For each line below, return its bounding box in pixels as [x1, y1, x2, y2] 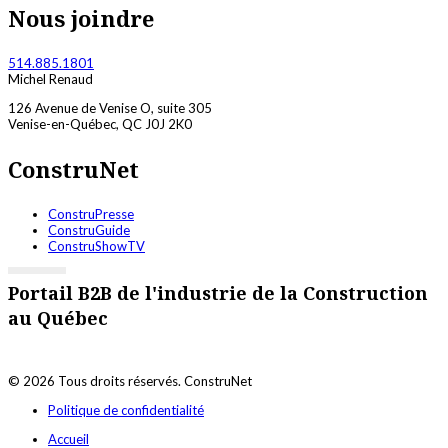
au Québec [8, 305, 108, 330]
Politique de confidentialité [48, 401, 204, 418]
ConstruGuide [48, 221, 130, 238]
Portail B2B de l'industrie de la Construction [8, 280, 428, 305]
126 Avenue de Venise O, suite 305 [8, 99, 212, 116]
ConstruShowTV [48, 237, 145, 254]
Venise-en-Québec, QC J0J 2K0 [8, 115, 192, 132]
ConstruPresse [48, 205, 134, 222]
